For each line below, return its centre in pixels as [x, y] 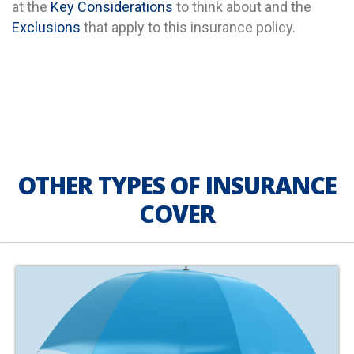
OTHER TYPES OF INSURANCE [177, 186]
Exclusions [46, 28]
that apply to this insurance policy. [188, 28]
